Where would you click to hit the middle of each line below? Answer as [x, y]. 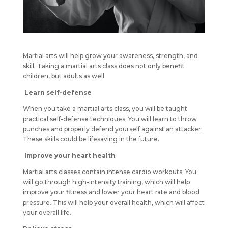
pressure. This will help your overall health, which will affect [113, 202]
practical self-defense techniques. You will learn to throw [110, 119]
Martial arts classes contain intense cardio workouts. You [109, 172]
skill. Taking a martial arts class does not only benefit [104, 66]
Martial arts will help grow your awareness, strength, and [110, 55]
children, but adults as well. [64, 76]
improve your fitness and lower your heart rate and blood [111, 192]
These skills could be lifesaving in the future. [91, 139]
